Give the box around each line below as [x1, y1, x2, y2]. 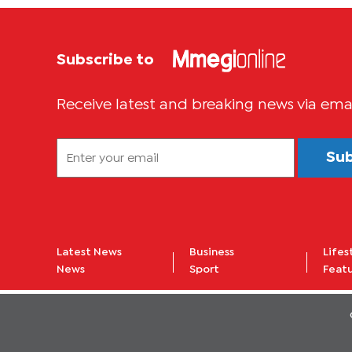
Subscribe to [57, 53, 157, 68]
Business [189, 247, 235, 258]
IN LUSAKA [68, 16, 148, 30]
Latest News [57, 247, 122, 258]
